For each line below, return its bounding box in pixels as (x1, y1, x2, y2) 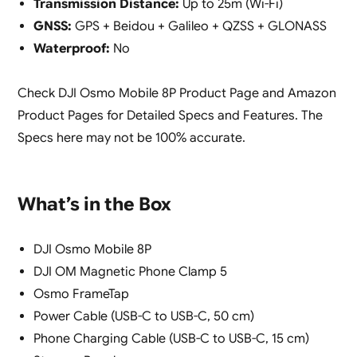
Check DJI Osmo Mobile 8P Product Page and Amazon (17, 85, 336, 102)
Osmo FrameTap (33, 286, 129, 303)
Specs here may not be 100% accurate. (17, 130, 245, 147)
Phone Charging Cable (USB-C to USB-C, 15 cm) (33, 331, 309, 347)
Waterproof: (33, 41, 110, 57)
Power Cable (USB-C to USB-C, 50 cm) (33, 308, 254, 325)
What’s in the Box (17, 193, 171, 217)
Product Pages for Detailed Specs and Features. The (17, 108, 323, 124)
